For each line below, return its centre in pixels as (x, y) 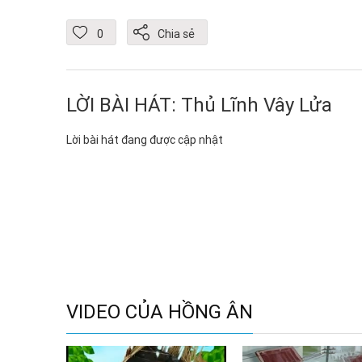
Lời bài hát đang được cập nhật (145, 140)
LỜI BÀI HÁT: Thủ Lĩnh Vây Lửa (199, 105)
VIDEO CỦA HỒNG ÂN (160, 311)
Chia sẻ (176, 34)
